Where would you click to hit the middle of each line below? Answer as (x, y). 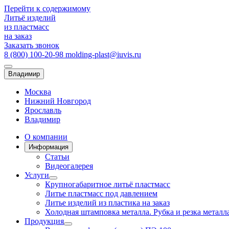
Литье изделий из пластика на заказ (107, 203)
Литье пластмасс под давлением (101, 193)
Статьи (57, 157)
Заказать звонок (32, 45)
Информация (49, 147)
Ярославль (43, 110)
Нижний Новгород (58, 101)
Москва (38, 92)
